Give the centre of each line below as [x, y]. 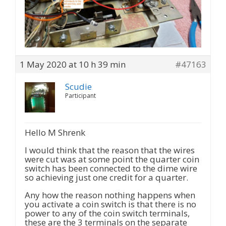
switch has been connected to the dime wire [111, 168]
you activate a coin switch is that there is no [110, 204]
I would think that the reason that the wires [110, 150]
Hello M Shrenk [55, 132]
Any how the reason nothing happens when [110, 195]
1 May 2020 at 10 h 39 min [73, 64]
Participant [80, 95]
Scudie [78, 86]
